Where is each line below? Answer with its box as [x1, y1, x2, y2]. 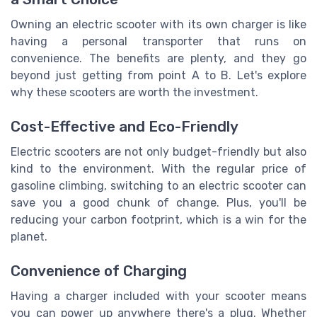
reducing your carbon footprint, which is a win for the [11, 213, 306, 227]
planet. [11, 230, 47, 244]
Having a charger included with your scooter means [11, 289, 306, 304]
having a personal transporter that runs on [11, 34, 306, 48]
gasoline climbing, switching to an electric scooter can [11, 179, 306, 193]
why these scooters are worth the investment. [11, 85, 258, 99]
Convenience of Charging [11, 263, 187, 280]
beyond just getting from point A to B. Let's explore [11, 68, 306, 82]
